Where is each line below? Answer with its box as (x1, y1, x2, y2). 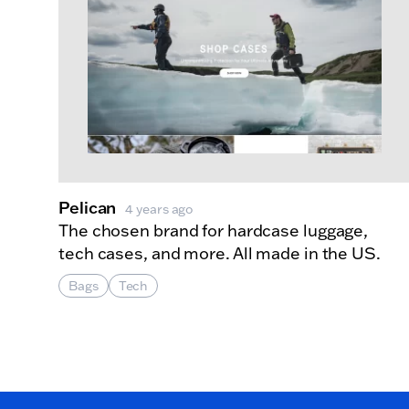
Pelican (58, 196, 117, 219)
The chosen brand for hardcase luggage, (58, 220, 369, 242)
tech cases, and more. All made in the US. (58, 243, 381, 265)
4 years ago (125, 201, 194, 218)
